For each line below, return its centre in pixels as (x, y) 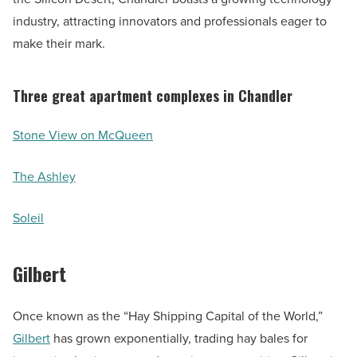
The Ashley (44, 177)
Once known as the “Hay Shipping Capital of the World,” (169, 316)
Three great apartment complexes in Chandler (153, 96)
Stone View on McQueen (83, 135)
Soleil (28, 218)
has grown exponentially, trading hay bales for (179, 339)
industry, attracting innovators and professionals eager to (170, 22)
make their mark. (59, 44)
